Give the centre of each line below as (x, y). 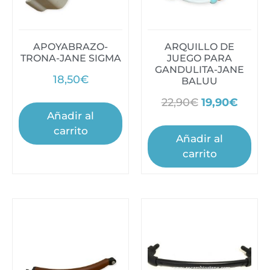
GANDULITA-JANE (199, 70)
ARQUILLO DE (199, 47)
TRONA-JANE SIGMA (71, 58)
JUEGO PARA (199, 58)
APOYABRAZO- (71, 47)
